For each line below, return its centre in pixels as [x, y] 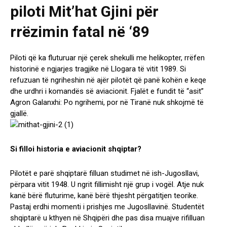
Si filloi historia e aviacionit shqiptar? [76, 149]
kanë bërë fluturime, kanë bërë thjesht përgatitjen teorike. [104, 196]
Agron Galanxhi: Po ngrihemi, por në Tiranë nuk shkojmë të [107, 103]
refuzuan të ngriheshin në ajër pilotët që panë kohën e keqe [108, 80]
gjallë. [19, 114]
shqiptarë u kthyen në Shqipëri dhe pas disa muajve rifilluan [107, 218]
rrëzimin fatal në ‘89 [80, 32]
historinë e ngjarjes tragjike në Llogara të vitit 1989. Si [98, 69]
